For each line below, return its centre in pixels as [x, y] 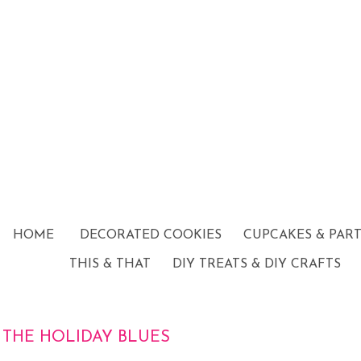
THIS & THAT [110, 264]
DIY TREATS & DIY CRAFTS [257, 264]
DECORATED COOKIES [151, 235]
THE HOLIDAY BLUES [86, 338]
